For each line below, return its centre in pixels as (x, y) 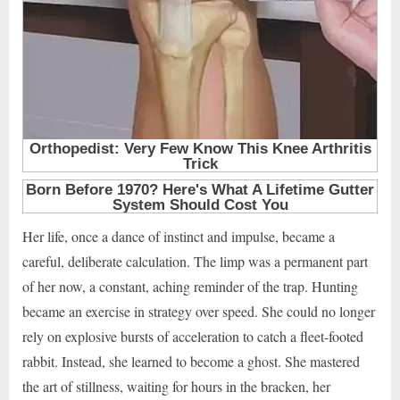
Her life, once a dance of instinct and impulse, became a (179, 236)
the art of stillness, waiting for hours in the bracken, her (176, 386)
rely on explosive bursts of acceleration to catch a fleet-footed (193, 336)
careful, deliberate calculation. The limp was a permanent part (195, 261)
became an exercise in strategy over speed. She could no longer (199, 311)
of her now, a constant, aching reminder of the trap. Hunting (190, 286)
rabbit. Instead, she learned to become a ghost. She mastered (191, 361)
